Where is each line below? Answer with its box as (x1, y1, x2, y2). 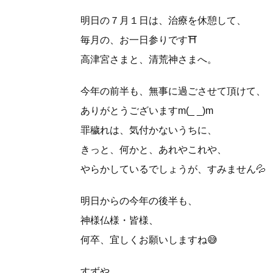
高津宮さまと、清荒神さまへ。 (80, 54, 217, 65)
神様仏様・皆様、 (80, 215, 158, 225)
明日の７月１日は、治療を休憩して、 (80, 15, 246, 26)
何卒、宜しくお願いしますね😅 (80, 235, 218, 245)
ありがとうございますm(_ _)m (80, 105, 213, 116)
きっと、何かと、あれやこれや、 (80, 144, 227, 155)
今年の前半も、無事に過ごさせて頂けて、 (80, 86, 266, 96)
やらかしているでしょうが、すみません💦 (80, 164, 266, 174)
